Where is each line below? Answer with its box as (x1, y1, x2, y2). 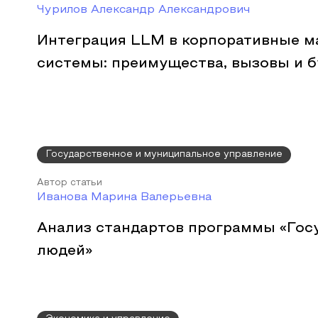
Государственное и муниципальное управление (45, 150, 283, 159)
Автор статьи (37, 179, 102, 187)
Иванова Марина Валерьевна (37, 192, 212, 202)
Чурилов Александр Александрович (37, 5, 250, 15)
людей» (37, 245, 92, 258)
